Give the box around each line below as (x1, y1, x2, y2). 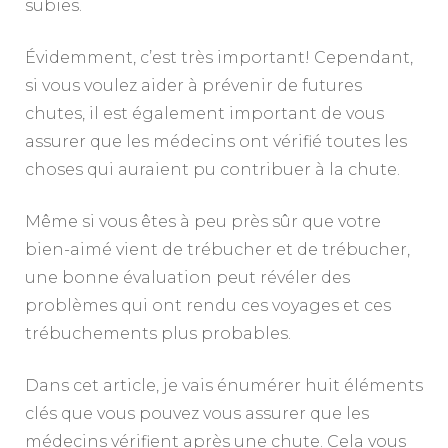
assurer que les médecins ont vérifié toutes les (25, 131, 407, 151)
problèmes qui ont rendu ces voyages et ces (25, 295, 391, 315)
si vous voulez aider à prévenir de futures (25, 75, 362, 95)
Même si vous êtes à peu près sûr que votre (25, 211, 381, 231)
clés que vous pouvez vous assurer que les (25, 403, 369, 423)
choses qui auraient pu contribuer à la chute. (25, 159, 400, 179)
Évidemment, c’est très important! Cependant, (25, 47, 413, 67)
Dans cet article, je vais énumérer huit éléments (25, 375, 423, 395)
